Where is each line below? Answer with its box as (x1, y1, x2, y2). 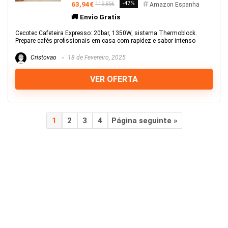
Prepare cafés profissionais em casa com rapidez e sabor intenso (15, 37, 195, 44)
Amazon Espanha (150, 1, 199, 8)
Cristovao (29, 54, 56, 62)
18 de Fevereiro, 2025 (66, 54, 126, 62)
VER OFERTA (90, 74, 138, 84)
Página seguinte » (111, 116, 178, 125)
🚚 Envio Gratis (71, 13, 120, 21)
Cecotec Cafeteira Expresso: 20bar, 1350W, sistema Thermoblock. (15, 30, 197, 37)
